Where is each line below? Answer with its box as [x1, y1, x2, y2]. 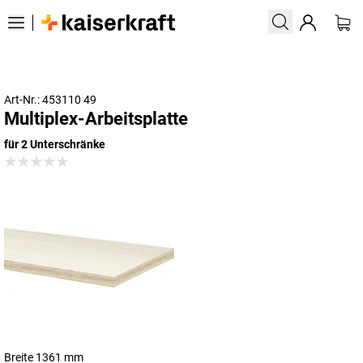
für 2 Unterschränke [4, 138, 105, 151]
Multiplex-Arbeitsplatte [4, 109, 188, 129]
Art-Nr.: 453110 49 [4, 93, 96, 106]
